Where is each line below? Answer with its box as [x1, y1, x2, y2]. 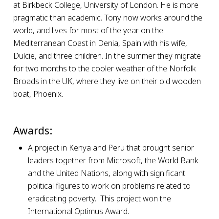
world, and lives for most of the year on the [13, 25, 163, 36]
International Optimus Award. [27, 206, 129, 217]
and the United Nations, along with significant [27, 168, 185, 178]
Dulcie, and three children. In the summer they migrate [13, 50, 201, 61]
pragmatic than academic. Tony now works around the [13, 12, 202, 23]
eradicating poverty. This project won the [27, 193, 171, 204]
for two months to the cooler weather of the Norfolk [13, 63, 196, 74]
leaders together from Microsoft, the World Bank [27, 155, 198, 166]
